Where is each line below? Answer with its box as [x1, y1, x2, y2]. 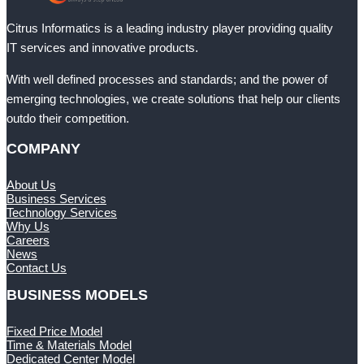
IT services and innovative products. [6, 41, 198, 55]
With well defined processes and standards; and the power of [6, 72, 327, 87]
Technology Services [6, 206, 117, 220]
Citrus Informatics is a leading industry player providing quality [6, 21, 333, 36]
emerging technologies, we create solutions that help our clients [6, 92, 340, 106]
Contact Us [6, 261, 67, 275]
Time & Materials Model [6, 338, 132, 353]
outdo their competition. [6, 111, 129, 126]
